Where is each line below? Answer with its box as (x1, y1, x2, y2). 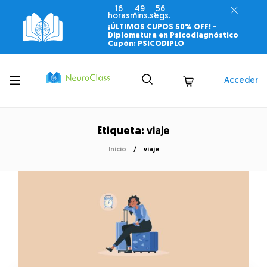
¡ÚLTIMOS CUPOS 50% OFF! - (108, 23, 216, 31)
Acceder (224, 76, 258, 85)
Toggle (9, 72, 45, 84)
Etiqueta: (97, 126, 147, 137)
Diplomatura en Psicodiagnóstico (108, 32, 238, 39)
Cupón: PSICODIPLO (108, 40, 184, 48)
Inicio (108, 147, 126, 153)
